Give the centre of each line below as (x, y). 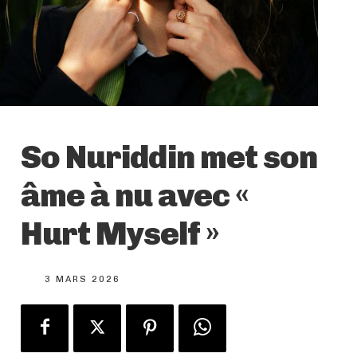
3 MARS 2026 (82, 279)
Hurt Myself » (120, 233)
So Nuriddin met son (169, 157)
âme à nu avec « (135, 195)
